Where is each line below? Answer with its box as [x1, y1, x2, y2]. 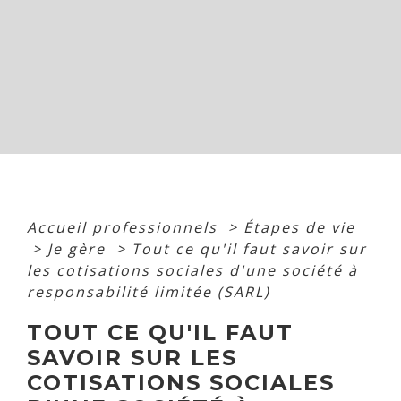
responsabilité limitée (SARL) [27, 281, 270, 302]
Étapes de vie [243, 217, 355, 237]
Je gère [47, 238, 111, 259]
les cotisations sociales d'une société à [27, 260, 358, 280]
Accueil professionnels [27, 217, 223, 237]
